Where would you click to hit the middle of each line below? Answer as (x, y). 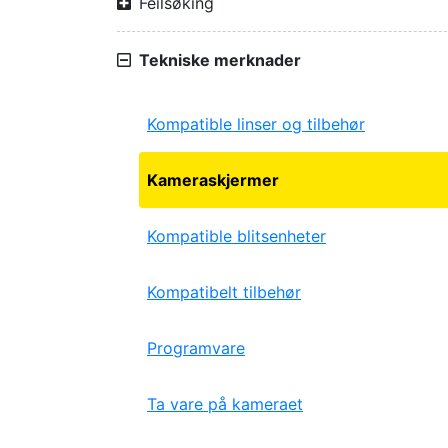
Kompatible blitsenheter (236, 236)
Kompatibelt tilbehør (224, 292)
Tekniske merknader (220, 60)
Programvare (196, 348)
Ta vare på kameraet (225, 404)
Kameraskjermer (213, 180)
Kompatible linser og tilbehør (256, 124)
